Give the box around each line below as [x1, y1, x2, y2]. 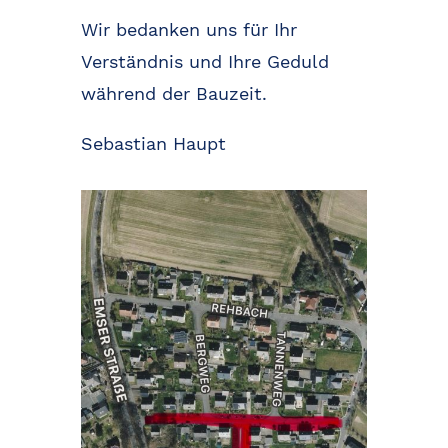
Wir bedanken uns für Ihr [80, 19, 297, 41]
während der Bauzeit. [80, 83, 267, 105]
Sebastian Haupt [80, 133, 226, 155]
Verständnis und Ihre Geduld [80, 51, 329, 73]
